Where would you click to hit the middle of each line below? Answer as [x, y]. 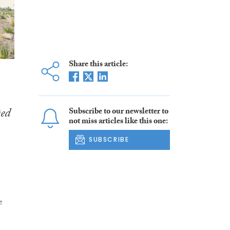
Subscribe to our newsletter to [118, 112]
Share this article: [98, 65]
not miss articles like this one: [118, 122]
